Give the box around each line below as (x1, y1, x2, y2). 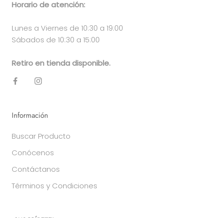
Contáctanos (12, 164, 60, 175)
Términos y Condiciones (12, 181, 97, 191)
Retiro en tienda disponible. (12, 58, 110, 69)
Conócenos (12, 147, 54, 158)
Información (12, 110, 48, 121)
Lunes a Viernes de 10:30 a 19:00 (12, 23, 123, 34)
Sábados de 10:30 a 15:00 (12, 35, 100, 45)
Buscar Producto (12, 131, 71, 142)
